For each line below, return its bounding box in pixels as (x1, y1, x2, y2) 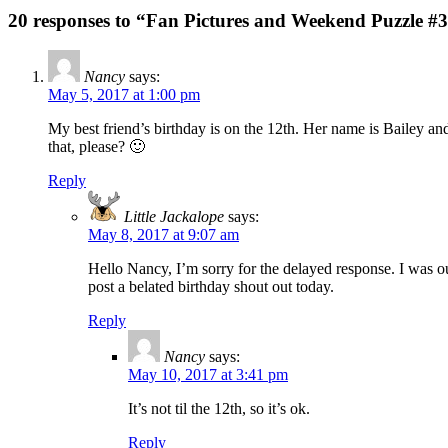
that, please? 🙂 (48, 138, 145, 156)
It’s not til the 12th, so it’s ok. (128, 400, 310, 418)
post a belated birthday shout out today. (88, 278, 334, 296)
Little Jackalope (124, 208, 224, 226)
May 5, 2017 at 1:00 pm (48, 86, 200, 104)
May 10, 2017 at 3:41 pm (128, 366, 288, 384)
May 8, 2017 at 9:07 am (88, 226, 239, 244)
